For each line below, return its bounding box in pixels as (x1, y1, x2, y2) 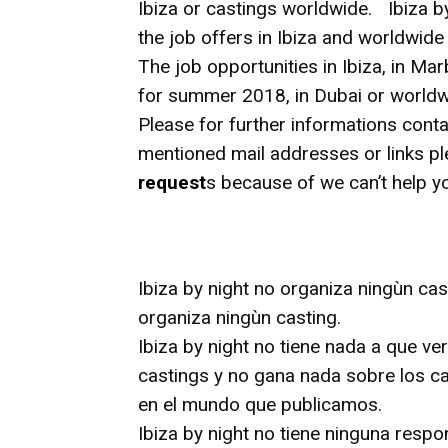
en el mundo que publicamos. (138, 393, 382, 416)
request (138, 171, 206, 194)
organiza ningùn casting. (138, 306, 341, 329)
